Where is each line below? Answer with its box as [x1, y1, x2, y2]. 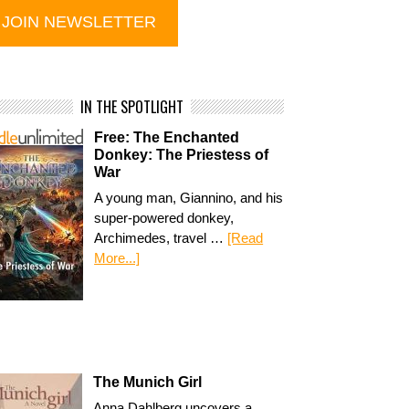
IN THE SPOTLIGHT [80, 96, 184, 118]
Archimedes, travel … [94, 230, 228, 246]
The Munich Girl [93, 373, 203, 390]
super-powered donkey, [94, 210, 235, 225]
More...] [94, 250, 141, 266]
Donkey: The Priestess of [94, 147, 269, 163]
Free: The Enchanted [94, 130, 240, 145]
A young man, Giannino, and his [94, 190, 284, 205]
